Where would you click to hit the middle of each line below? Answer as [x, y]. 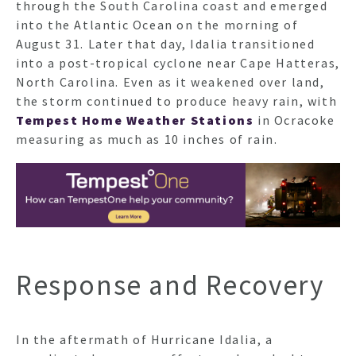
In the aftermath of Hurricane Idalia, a [145, 339]
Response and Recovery [170, 285]
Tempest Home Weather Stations [135, 120]
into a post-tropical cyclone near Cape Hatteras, [178, 62]
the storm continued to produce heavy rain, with [177, 101]
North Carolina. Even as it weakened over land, [170, 81]
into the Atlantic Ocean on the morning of [157, 24]
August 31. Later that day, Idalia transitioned [166, 43]
